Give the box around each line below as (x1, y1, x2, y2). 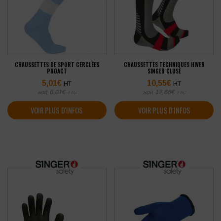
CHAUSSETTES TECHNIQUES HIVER (123, 60, 205, 69)
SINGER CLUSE (147, 67, 181, 75)
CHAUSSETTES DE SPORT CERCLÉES (14, 60, 99, 69)
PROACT (46, 67, 67, 75)
